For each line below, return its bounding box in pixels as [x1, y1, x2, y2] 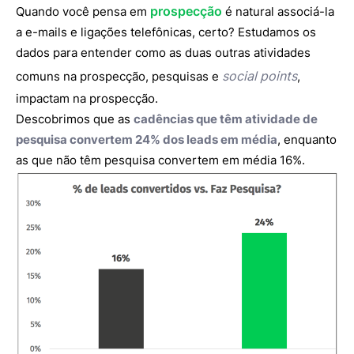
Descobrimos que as [16, 111, 134, 126]
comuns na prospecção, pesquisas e [16, 68, 222, 84]
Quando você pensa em [16, 3, 150, 19]
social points [222, 67, 297, 84]
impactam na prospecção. [16, 90, 158, 106]
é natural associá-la [222, 3, 334, 19]
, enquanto [277, 131, 337, 147]
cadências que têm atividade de [134, 111, 318, 126]
